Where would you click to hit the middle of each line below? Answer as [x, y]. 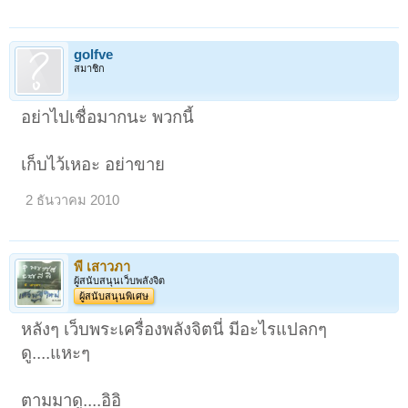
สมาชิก [89, 68]
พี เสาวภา [102, 266]
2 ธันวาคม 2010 [73, 200]
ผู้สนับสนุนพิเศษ [114, 296]
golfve [93, 54]
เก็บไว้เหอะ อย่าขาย [93, 164]
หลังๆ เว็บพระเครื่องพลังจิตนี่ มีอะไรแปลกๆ [174, 329]
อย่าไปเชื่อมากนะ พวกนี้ [108, 117]
